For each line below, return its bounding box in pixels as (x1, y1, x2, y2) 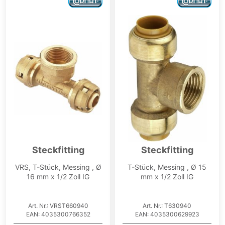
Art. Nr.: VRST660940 (28, 202, 88, 210)
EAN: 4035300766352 (26, 210, 90, 218)
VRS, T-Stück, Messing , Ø (15, 163, 101, 172)
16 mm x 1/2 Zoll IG (27, 172, 89, 181)
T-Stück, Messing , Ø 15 (128, 163, 206, 172)
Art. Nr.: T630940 (143, 202, 191, 210)
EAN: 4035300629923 (135, 210, 199, 218)
